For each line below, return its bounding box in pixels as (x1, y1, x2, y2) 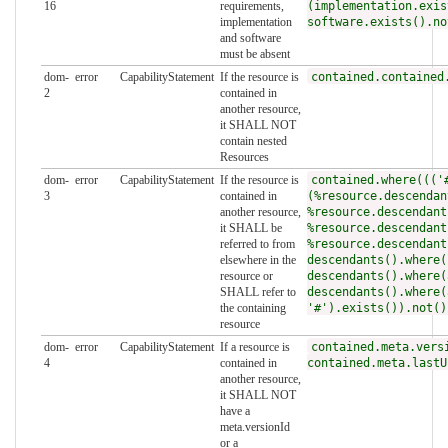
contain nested (219, 134, 287, 149)
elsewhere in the (219, 253, 296, 268)
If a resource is (219, 340, 290, 355)
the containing (219, 301, 286, 316)
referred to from (219, 237, 295, 252)
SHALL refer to (219, 285, 296, 300)
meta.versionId (219, 420, 290, 435)
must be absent (219, 47, 290, 62)
